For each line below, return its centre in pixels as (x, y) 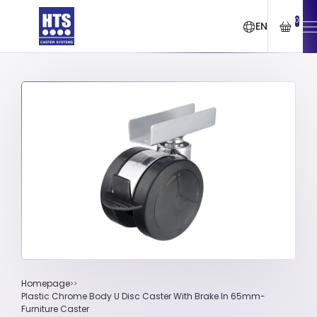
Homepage (46, 283)
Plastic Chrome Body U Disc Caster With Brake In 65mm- (143, 296)
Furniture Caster (55, 309)
